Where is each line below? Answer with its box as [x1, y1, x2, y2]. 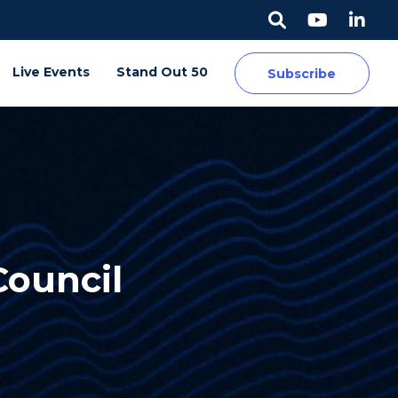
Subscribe [267, 66, 337, 82]
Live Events [12, 63, 90, 80]
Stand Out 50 [115, 63, 208, 80]
